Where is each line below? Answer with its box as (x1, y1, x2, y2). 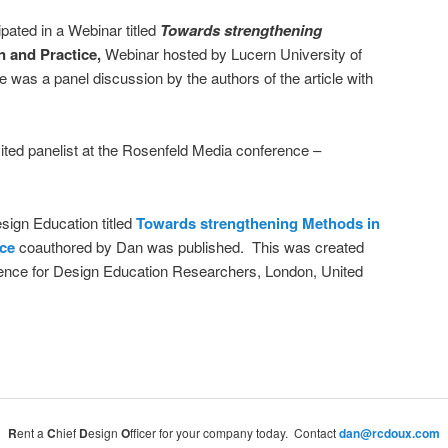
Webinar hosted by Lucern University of (105, 42, 362, 64)
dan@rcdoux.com (339, 424, 440, 443)
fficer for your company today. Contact (130, 424, 339, 442)
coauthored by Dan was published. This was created (15, 235, 364, 257)
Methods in (302, 211, 380, 234)
